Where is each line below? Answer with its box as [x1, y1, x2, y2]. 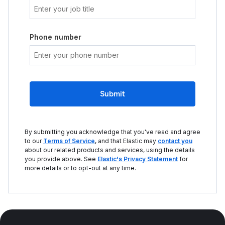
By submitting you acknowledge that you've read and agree [25, 128, 200, 136]
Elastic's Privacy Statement [97, 155, 178, 163]
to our [25, 137, 43, 145]
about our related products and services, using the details [25, 146, 195, 154]
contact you [158, 137, 192, 145]
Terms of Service [43, 137, 95, 145]
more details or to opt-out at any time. [25, 164, 136, 172]
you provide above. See [25, 155, 97, 163]
